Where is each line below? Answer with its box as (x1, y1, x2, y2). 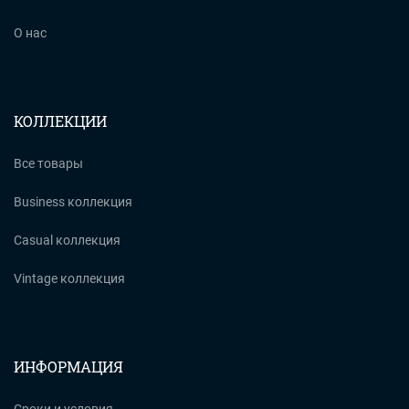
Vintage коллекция (14, 271, 125, 287)
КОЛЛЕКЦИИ (14, 111, 107, 131)
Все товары (14, 156, 83, 172)
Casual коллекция (14, 233, 121, 248)
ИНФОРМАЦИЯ (14, 357, 123, 377)
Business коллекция (14, 194, 132, 210)
